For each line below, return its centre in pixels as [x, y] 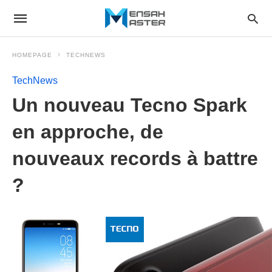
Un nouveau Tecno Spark [130, 105]
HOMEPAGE [32, 55]
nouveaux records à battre [135, 158]
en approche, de [88, 132]
